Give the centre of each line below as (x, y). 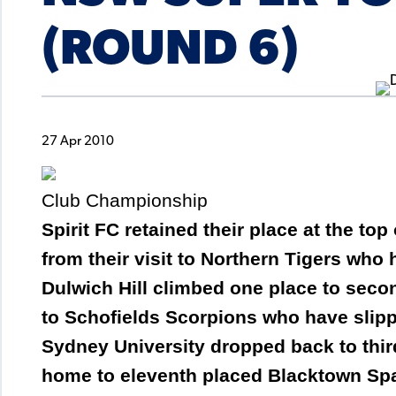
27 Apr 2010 (78, 141)
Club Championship (125, 201)
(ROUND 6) (170, 52)
